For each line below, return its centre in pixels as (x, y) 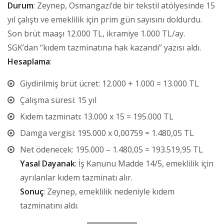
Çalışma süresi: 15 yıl (58, 100)
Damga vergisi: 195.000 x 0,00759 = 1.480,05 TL (107, 133)
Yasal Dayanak (47, 163)
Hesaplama (29, 61)
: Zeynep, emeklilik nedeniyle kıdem (109, 191)
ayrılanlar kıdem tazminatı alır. (76, 177)
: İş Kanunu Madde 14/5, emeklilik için (144, 163)
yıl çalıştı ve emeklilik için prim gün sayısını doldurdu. (105, 19)
